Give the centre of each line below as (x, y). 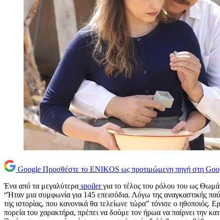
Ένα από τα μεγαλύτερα (41, 186)
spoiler (91, 186)
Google (29, 169)
